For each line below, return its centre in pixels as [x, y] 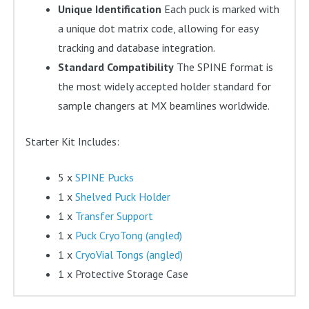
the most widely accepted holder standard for [164, 87]
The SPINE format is [223, 67]
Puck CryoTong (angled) [128, 236]
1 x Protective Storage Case [123, 274]
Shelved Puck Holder [122, 197]
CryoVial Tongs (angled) [129, 255]
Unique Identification [109, 9]
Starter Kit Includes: [73, 142]
